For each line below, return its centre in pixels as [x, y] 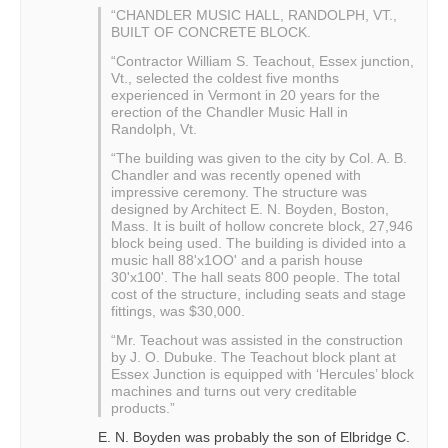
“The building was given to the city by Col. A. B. [259, 158]
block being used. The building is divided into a [258, 243]
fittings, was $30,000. [178, 311]
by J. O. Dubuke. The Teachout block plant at [253, 357]
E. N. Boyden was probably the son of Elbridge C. [254, 437]
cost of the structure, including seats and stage [258, 294]
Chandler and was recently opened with [236, 175]
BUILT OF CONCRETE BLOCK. [211, 32]
